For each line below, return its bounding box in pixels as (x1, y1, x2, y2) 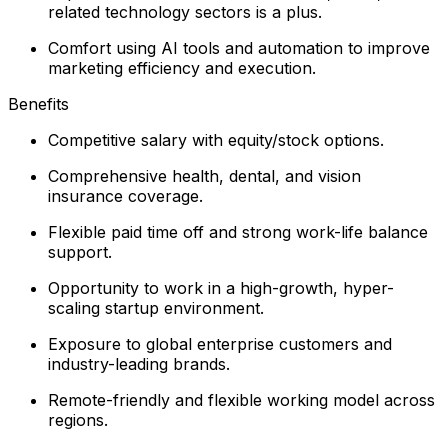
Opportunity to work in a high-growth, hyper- (48, 277, 394, 298)
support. (48, 241, 112, 262)
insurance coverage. (48, 185, 203, 206)
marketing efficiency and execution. (48, 57, 316, 78)
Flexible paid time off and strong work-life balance (48, 221, 428, 242)
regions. (48, 409, 108, 430)
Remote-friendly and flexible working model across (48, 389, 435, 410)
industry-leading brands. (48, 353, 230, 374)
